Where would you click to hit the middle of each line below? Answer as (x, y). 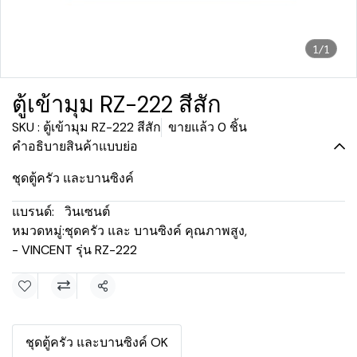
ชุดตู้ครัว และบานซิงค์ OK (97, 342)
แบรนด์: (33, 212)
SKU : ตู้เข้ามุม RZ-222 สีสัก (86, 127)
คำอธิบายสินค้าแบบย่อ (75, 146)
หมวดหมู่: (38, 231)
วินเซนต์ (87, 212)
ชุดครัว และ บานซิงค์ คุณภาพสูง (155, 231)
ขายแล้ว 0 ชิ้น (208, 127)
